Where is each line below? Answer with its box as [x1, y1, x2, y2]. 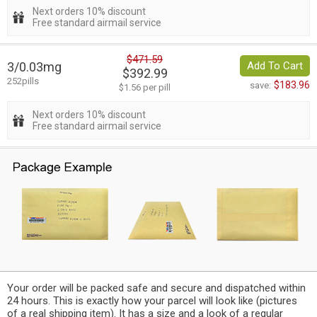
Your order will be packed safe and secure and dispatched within [7, 281, 306, 294]
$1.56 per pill [119, 82, 171, 93]
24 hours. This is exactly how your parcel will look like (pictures [7, 294, 297, 307]
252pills [7, 76, 39, 87]
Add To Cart [247, 59, 303, 73]
